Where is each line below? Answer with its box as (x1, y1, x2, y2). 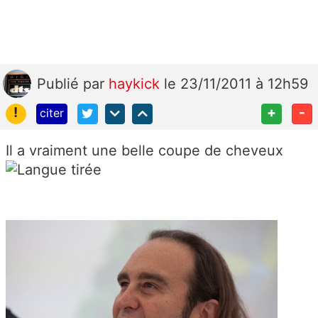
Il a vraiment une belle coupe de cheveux (6, 141, 283, 159)
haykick (109, 75, 164, 92)
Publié (37, 75, 83, 92)
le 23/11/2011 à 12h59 (164, 75, 308, 92)
